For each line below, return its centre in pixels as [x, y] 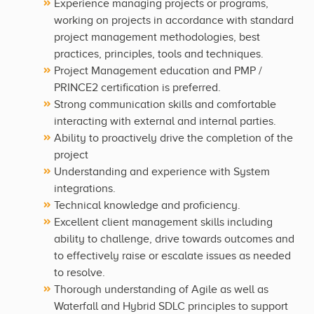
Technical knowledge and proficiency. [147, 206]
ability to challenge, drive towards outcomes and [174, 239]
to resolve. [80, 273]
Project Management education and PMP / [158, 71]
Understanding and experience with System [162, 172]
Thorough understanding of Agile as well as [161, 290]
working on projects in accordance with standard [174, 21]
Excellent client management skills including [163, 223]
